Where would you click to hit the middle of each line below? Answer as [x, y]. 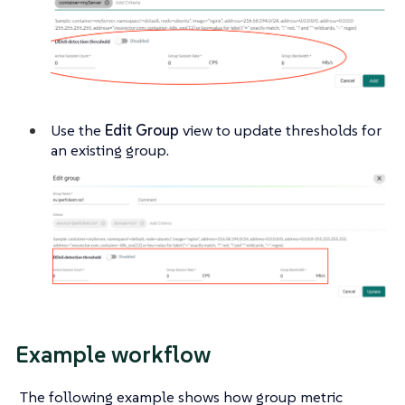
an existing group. [110, 150]
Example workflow [113, 355]
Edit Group [142, 130]
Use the [78, 130]
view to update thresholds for [280, 130]
